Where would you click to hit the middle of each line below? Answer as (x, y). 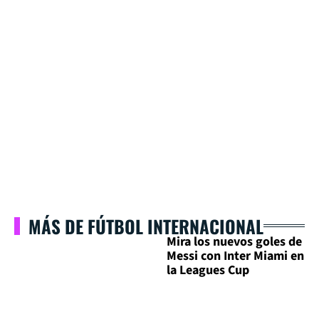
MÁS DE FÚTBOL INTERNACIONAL (146, 226)
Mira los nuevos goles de (234, 241)
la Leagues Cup (208, 270)
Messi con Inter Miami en (235, 256)
